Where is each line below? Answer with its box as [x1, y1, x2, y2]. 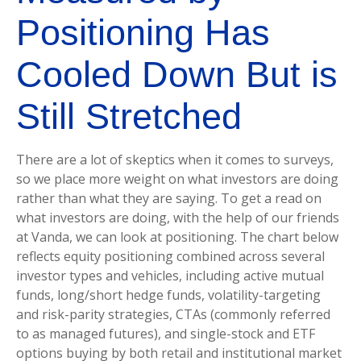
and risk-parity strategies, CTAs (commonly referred [16, 305, 330, 324]
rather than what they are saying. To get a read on [16, 189, 322, 208]
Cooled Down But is [16, 54, 338, 96]
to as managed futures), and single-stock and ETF [16, 325, 315, 343]
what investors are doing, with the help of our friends [16, 209, 339, 227]
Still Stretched [16, 96, 242, 138]
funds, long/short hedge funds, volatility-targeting [16, 286, 321, 305]
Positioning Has [16, 12, 270, 54]
